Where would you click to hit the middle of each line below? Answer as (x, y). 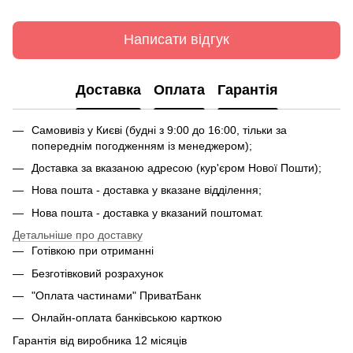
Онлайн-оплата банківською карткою (128, 318)
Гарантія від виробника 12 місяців (100, 340)
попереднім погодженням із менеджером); (142, 145)
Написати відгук (176, 40)
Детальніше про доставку (78, 235)
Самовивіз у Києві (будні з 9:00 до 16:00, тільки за (159, 130)
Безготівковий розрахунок (97, 273)
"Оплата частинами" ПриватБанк (116, 295)
